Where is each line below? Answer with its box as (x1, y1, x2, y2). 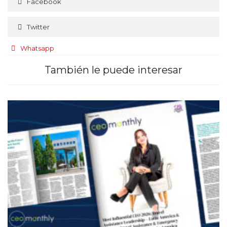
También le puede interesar (45, 64, 182, 77)
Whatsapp (20, 44, 54, 53)
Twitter (27, 23, 50, 31)
